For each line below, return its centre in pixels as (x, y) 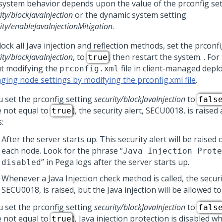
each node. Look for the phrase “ (62, 151)
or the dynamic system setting (130, 15)
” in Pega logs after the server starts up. (116, 162)
